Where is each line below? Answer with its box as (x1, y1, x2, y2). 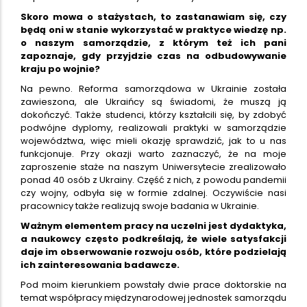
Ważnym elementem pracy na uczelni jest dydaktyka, (21, 219, 286, 232)
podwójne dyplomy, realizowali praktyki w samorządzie (21, 121, 286, 134)
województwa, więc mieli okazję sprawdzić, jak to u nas (21, 134, 286, 147)
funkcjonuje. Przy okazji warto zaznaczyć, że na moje (21, 147, 286, 160)
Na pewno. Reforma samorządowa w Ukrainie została (21, 82, 286, 95)
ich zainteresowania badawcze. (21, 258, 180, 271)
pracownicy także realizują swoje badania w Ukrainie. (21, 199, 259, 212)
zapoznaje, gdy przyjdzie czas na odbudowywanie (21, 49, 286, 62)
